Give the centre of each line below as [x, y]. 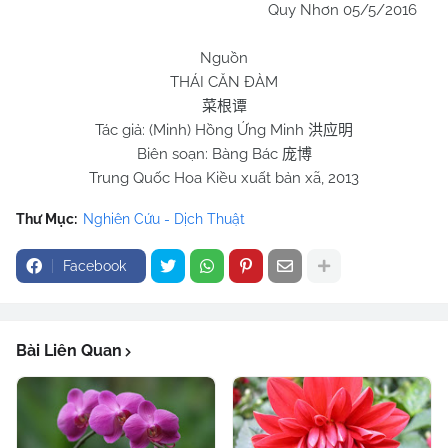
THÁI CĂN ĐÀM [224, 82]
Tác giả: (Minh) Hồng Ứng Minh [201, 130]
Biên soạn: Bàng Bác [209, 154]
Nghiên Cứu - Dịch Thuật [164, 219]
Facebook [94, 266]
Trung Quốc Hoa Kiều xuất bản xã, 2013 [224, 178]
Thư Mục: [46, 219]
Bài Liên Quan [69, 350]
